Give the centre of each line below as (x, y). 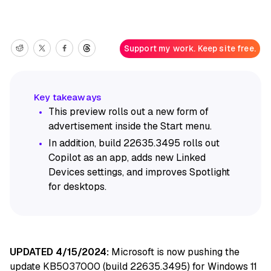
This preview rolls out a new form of (129, 111)
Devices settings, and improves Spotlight (139, 172)
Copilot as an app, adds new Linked (127, 157)
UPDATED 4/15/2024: (59, 252)
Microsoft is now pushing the (174, 252)
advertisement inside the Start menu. (130, 126)
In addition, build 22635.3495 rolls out (134, 143)
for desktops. (77, 186)
